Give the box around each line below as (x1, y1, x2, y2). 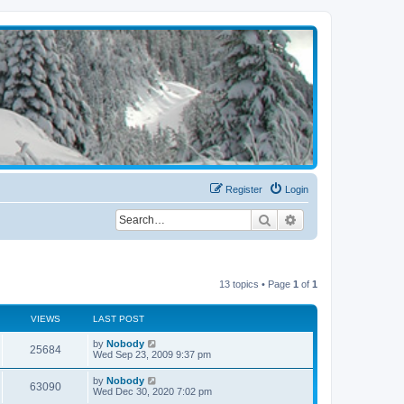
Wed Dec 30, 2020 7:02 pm (93, 386, 212, 397)
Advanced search (298, 211, 392, 227)
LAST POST (93, 314, 144, 324)
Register (225, 184, 262, 195)
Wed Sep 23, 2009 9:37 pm (93, 349, 211, 360)
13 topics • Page (219, 279, 293, 289)
